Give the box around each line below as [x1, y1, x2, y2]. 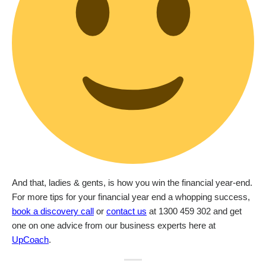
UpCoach [12, 235, 49, 245]
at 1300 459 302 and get [147, 207, 242, 217]
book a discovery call [12, 207, 94, 217]
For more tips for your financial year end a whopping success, [12, 192, 250, 202]
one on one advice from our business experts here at [12, 221, 216, 231]
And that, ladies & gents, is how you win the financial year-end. [12, 178, 252, 188]
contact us [106, 207, 147, 217]
